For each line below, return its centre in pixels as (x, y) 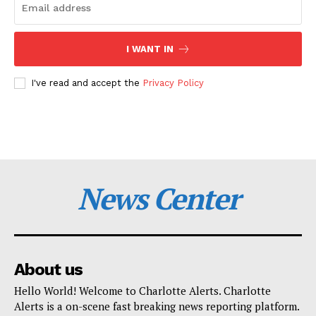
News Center (158, 198)
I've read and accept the (87, 83)
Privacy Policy (173, 83)
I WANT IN (150, 49)
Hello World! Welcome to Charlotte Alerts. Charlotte (142, 290)
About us (48, 269)
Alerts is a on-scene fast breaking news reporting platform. (157, 306)
